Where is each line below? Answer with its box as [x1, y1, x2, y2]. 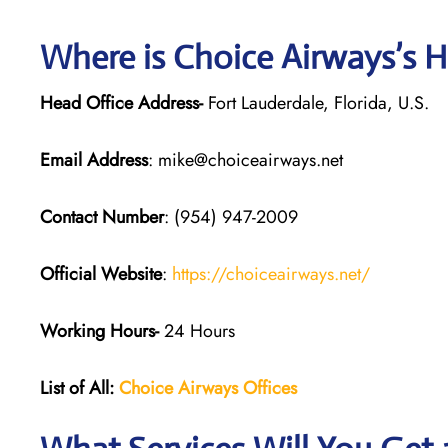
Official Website [40, 260, 162, 287]
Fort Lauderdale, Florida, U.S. [203, 89, 429, 116]
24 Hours [159, 317, 235, 344]
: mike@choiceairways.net [148, 146, 343, 173]
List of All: [40, 374, 114, 401]
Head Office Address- [40, 89, 203, 116]
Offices [243, 374, 297, 401]
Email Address [40, 146, 148, 173]
